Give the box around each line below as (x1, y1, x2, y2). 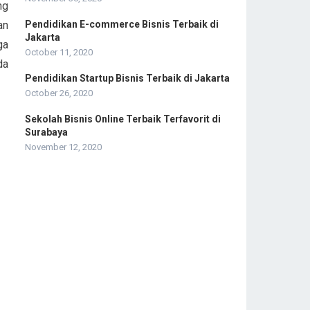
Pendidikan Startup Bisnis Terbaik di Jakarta (25, 72, 230, 84)
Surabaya (25, 126, 68, 138)
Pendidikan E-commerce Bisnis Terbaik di (25, 18, 219, 30)
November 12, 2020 (25, 141, 102, 152)
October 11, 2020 (25, 46, 93, 57)
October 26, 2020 (25, 87, 93, 98)
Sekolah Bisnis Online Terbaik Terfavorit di (25, 113, 221, 125)
